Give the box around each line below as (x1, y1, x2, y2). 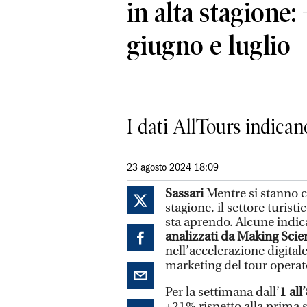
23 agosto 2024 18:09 (127, 162, 219, 173)
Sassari (165, 186, 204, 201)
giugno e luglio (127, 29, 291, 61)
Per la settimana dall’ (165, 284, 280, 299)
